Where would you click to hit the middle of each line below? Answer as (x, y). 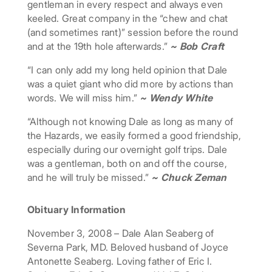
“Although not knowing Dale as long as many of (130, 122)
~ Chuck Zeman (189, 178)
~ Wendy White (176, 98)
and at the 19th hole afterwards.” (97, 46)
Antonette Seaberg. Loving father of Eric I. (120, 261)
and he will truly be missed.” (88, 178)
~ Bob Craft (196, 46)
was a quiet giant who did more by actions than (130, 84)
